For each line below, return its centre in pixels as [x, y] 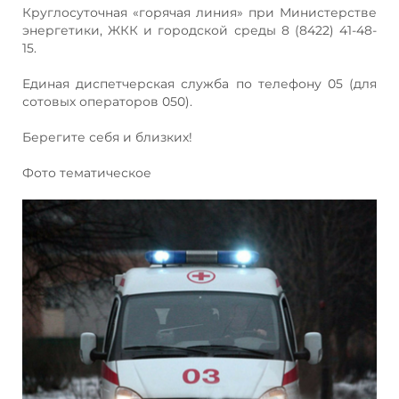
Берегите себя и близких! [107, 137]
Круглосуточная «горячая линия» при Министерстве [199, 12]
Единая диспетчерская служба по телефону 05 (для [199, 83]
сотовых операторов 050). [107, 101]
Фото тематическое [87, 172]
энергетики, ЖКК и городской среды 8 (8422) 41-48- [199, 30]
